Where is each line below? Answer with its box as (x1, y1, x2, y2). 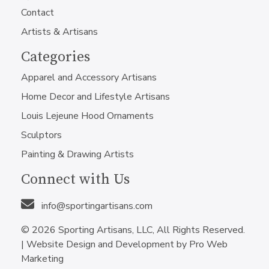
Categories (21, 48, 90, 66)
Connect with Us (21, 171, 130, 189)
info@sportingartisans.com (39, 199, 153, 213)
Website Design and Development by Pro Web (26, 238, 228, 251)
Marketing (21, 252, 64, 265)
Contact (21, 6, 54, 19)
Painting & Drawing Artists (21, 148, 134, 161)
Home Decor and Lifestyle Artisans (21, 90, 170, 103)
